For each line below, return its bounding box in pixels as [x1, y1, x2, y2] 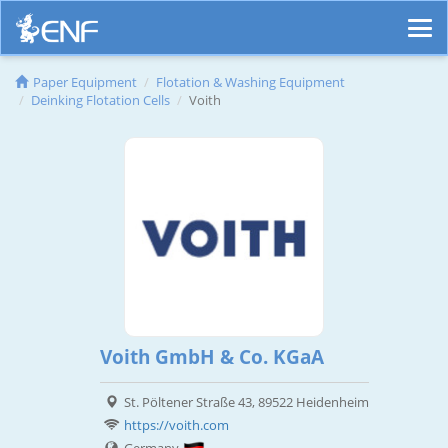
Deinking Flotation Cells [31, 91, 170, 110]
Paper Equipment [33, 73, 137, 92]
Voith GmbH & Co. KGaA [99, 344, 324, 371]
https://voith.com [123, 416, 229, 435]
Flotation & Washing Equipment [156, 73, 345, 92]
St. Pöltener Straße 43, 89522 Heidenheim [123, 393, 369, 412]
